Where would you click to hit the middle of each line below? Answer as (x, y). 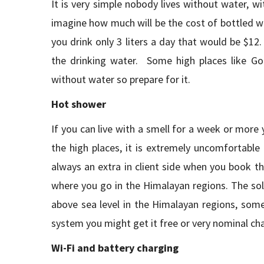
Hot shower (79, 104)
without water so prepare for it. (121, 79)
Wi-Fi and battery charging (115, 248)
